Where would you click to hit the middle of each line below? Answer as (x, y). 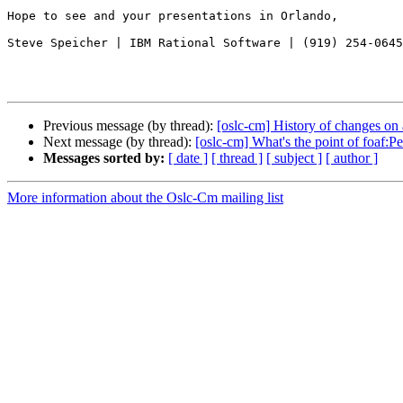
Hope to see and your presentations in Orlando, (173, 16)
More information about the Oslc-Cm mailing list (145, 198)
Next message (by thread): (119, 142)
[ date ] (188, 158)
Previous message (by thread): (130, 126)
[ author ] (352, 158)
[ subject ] (294, 158)
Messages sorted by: (104, 158)
